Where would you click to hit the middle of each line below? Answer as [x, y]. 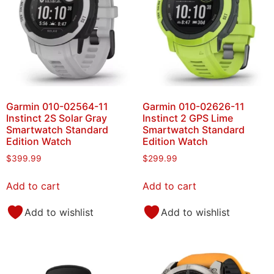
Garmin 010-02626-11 [193, 107]
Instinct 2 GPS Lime [187, 118]
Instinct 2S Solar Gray [57, 118]
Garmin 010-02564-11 [57, 107]
